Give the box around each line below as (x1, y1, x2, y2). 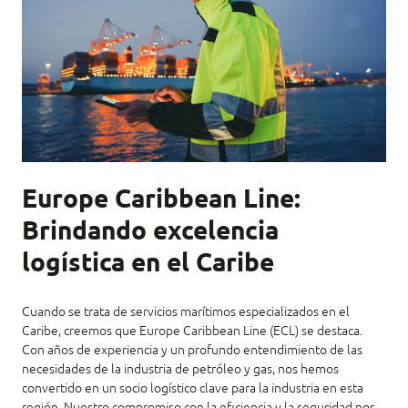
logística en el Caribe (22, 247, 274, 282)
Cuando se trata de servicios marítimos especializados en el (22, 304, 350, 320)
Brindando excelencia (22, 215, 279, 250)
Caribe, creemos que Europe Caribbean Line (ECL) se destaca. (22, 323, 362, 339)
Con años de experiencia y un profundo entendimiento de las (22, 342, 362, 358)
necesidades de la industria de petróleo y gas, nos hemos (22, 362, 339, 377)
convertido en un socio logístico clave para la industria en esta (22, 381, 363, 396)
